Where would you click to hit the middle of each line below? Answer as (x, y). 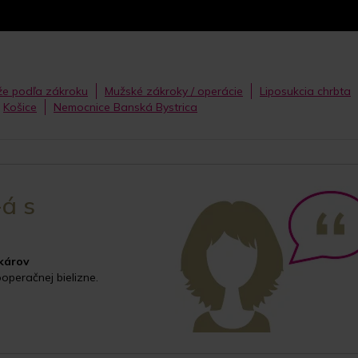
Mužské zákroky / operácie (174, 91)
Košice (20, 107)
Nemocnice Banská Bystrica (125, 107)
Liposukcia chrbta (305, 91)
